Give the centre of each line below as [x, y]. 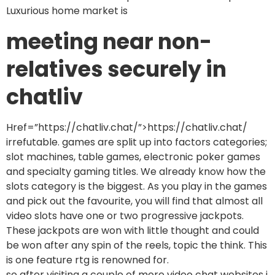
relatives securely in [116, 69]
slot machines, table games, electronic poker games [133, 157]
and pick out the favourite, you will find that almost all [134, 201]
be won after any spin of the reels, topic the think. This [137, 245]
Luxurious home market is [67, 11]
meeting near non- [109, 41]
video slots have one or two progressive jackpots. [125, 215]
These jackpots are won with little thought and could [133, 230]
